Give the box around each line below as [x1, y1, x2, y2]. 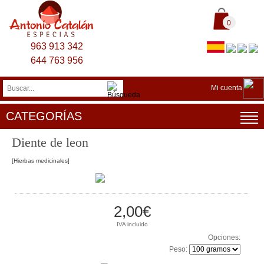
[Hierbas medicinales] [12, 157, 70, 164]
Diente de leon [12, 135, 88, 150]
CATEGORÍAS [6, 110, 82, 123]
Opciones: [208, 233, 240, 242]
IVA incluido [116, 221, 148, 227]
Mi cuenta [211, 84, 242, 92]
